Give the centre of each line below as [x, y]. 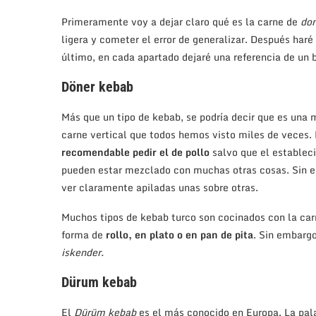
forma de [84, 235]
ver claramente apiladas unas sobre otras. [160, 188]
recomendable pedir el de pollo [135, 152]
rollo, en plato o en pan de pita [180, 235]
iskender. [83, 253]
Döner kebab [97, 87]
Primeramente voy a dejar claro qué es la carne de [181, 22]
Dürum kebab [99, 282]
